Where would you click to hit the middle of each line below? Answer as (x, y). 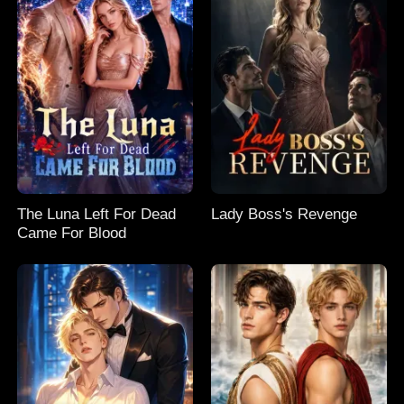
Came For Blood (72, 233)
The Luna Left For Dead (97, 214)
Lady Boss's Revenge (285, 214)
